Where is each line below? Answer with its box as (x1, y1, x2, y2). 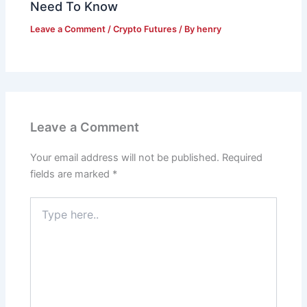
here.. (29, 211, 56, 223)
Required (222, 151, 263, 164)
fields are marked (30, 168, 113, 181)
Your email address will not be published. (30, 151, 220, 164)
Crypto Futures (113, 24, 177, 35)
